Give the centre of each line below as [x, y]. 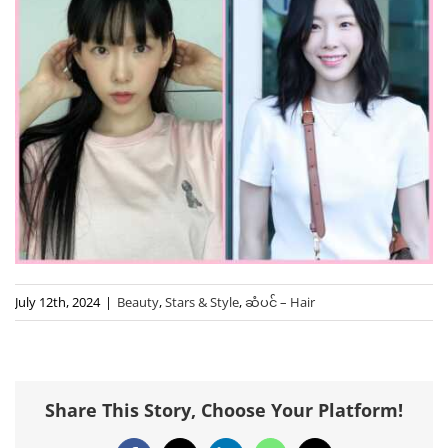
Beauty [138, 301]
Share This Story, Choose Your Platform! [224, 410]
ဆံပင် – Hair [280, 301]
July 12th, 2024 [57, 301]
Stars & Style [202, 301]
